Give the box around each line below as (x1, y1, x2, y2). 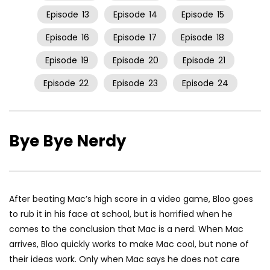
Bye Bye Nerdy (9, 130, 126, 152)
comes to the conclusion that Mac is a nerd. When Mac (9, 223, 243, 236)
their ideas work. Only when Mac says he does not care (9, 253, 240, 266)
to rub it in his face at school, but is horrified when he (9, 208, 233, 221)
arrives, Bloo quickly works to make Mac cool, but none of (9, 238, 249, 251)
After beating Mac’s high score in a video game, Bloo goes (9, 193, 253, 206)
